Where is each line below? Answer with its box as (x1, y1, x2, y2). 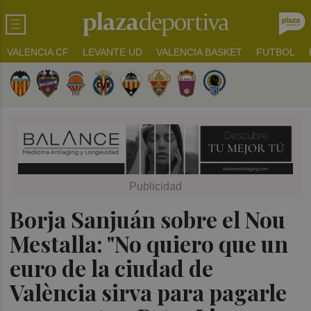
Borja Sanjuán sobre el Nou (10, 203, 286, 234)
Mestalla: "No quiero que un (10, 228, 289, 258)
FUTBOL (256, 47, 295, 58)
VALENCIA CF (7, 47, 69, 58)
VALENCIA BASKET (156, 47, 242, 58)
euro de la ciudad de (10, 252, 214, 283)
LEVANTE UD (83, 47, 142, 58)
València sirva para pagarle (10, 276, 287, 307)
